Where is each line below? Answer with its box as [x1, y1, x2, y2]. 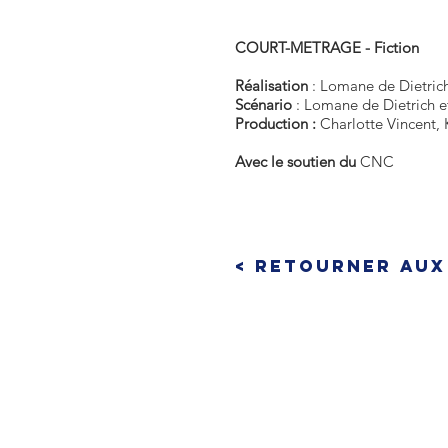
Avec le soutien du [235, 152, 360, 171]
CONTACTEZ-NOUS [238, 391, 419, 410]
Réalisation [235, 76, 312, 95]
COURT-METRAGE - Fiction [235, 38, 419, 57]
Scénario [235, 95, 296, 114]
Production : [235, 114, 320, 133]
